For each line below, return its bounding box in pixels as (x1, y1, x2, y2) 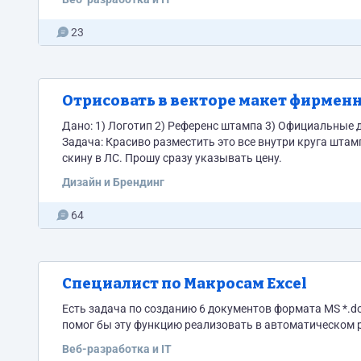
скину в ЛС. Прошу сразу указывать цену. (62, 151, 282, 164)
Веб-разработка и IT (62, 342, 172, 355)
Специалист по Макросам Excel (62, 275, 307, 293)
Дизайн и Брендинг (62, 176, 164, 189)
